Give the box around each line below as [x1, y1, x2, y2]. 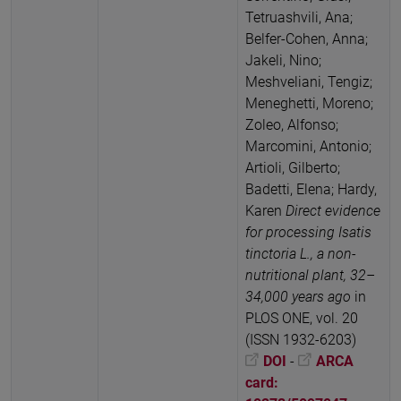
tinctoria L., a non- [245, 244, 356, 262]
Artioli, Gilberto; [245, 158, 340, 176]
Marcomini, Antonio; [245, 137, 371, 155]
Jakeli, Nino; [245, 51, 321, 69]
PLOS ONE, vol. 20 [245, 309, 358, 327]
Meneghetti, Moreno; [245, 94, 373, 112]
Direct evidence [286, 201, 380, 219]
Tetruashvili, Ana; [245, 8, 353, 26]
